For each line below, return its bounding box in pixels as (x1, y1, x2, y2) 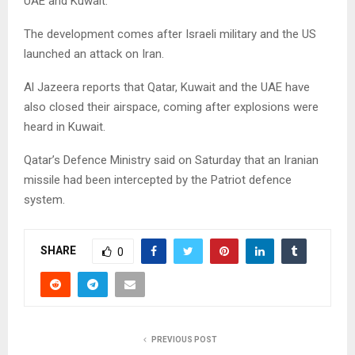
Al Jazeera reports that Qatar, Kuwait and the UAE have (24, 79, 310, 94)
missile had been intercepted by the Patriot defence (24, 172, 292, 187)
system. (24, 192, 65, 207)
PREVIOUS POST (151, 334, 217, 344)
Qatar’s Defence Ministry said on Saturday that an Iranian (24, 152, 319, 167)
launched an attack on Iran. (24, 46, 164, 61)
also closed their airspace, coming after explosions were (24, 99, 319, 114)
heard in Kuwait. (24, 119, 105, 134)
